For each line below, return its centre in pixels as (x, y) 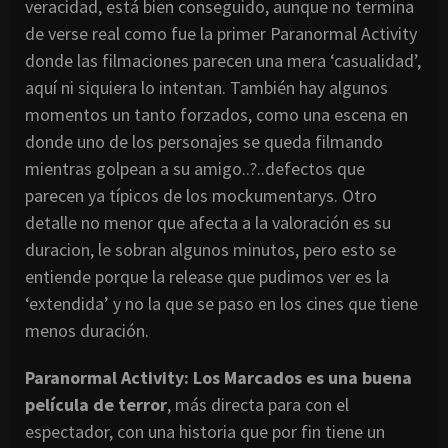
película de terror (96, 404)
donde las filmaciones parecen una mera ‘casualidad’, (223, 60)
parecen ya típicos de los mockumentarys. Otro (201, 195)
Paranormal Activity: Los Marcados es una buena (218, 377)
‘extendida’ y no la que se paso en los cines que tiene (221, 303)
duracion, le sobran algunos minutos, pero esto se (210, 249)
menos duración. (87, 330)
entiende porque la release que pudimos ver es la (207, 276)
